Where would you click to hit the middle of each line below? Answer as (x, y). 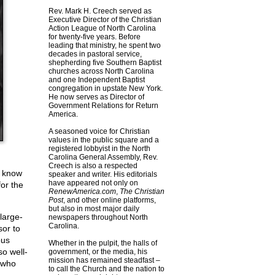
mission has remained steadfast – (104, 260)
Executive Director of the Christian (105, 20)
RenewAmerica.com (82, 192)
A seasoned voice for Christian (99, 131)
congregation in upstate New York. (105, 88)
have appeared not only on (93, 183)
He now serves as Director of (96, 97)
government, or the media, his (98, 252)
